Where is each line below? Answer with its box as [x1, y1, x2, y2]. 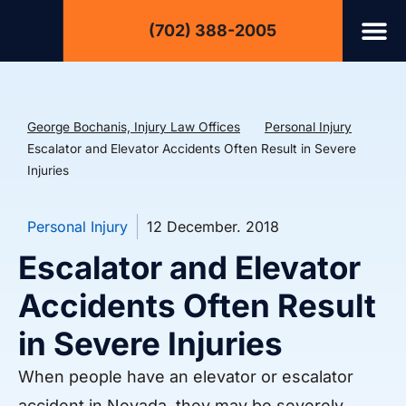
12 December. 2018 [147, 217, 279, 237]
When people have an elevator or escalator [18, 367, 353, 387]
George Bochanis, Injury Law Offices [27, 120, 240, 134]
